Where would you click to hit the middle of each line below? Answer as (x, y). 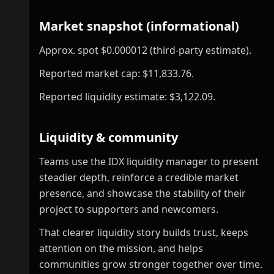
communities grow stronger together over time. (151, 264)
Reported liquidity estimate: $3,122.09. (127, 97)
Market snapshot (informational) (139, 26)
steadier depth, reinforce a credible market (139, 177)
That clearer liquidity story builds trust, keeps (144, 232)
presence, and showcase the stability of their (143, 193)
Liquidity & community (109, 137)
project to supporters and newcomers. (129, 209)
